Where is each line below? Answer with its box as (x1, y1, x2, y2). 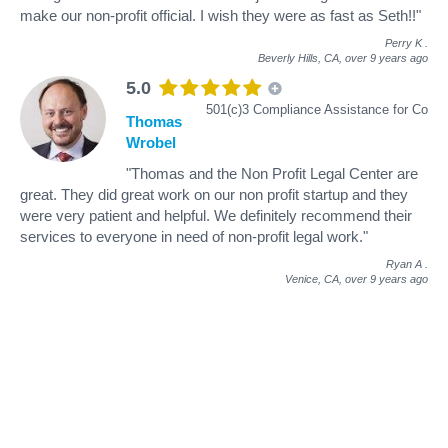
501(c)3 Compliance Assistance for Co (206, 101, 428, 117)
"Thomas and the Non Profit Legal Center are (126, 164, 418, 182)
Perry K (385, 36, 422, 49)
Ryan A (386, 257, 422, 270)
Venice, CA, (285, 272, 345, 285)
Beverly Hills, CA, (258, 51, 345, 64)
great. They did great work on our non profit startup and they (20, 185, 408, 203)
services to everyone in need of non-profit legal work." (20, 227, 368, 245)
